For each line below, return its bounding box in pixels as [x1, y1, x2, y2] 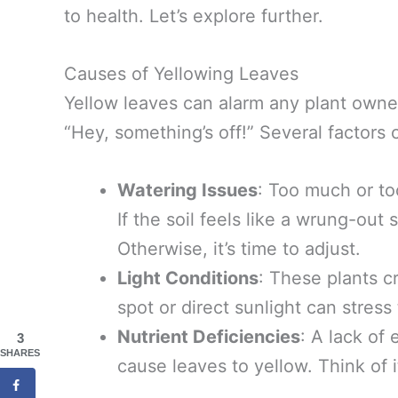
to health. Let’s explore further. [64, 5, 323, 28]
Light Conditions [117, 267, 259, 290]
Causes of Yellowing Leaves [64, 63, 298, 85]
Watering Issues [117, 179, 258, 202]
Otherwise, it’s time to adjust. [117, 238, 361, 260]
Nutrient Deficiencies [117, 326, 300, 348]
